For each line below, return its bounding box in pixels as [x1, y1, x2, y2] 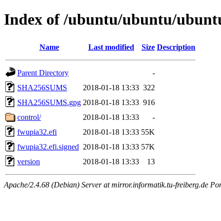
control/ [17, 112, 41, 121]
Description [157, 42, 195, 51]
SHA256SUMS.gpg [17, 98, 81, 107]
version [17, 157, 40, 166]
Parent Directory [17, 68, 69, 77]
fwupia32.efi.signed [17, 142, 79, 151]
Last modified [88, 42, 134, 51]
